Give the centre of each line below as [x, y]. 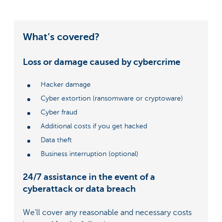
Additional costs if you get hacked [94, 126]
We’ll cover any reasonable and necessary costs [107, 212]
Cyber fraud [59, 112]
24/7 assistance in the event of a [89, 177]
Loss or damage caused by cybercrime [102, 62]
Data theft [56, 140]
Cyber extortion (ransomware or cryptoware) [112, 98]
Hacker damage [66, 84]
